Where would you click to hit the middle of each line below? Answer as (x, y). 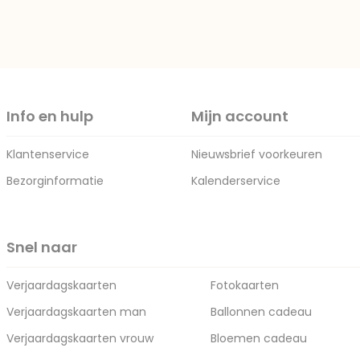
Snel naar (42, 247)
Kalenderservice (236, 181)
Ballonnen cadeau (261, 312)
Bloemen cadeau (259, 338)
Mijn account (240, 116)
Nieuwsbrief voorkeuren (257, 154)
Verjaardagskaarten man (76, 312)
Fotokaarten (245, 285)
